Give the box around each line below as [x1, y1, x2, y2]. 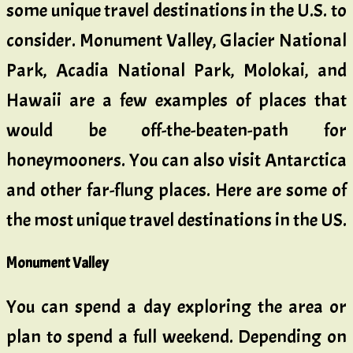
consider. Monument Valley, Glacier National [6, 28, 347, 53]
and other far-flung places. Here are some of [6, 178, 347, 203]
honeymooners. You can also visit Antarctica [6, 148, 347, 173]
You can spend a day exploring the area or [6, 295, 347, 319]
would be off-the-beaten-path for [6, 118, 347, 143]
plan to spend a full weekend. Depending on [6, 325, 347, 349]
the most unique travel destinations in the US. [6, 208, 347, 232]
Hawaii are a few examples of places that [6, 88, 347, 113]
